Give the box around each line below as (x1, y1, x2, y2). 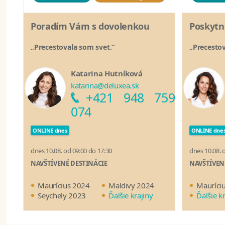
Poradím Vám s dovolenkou (31, 20, 150, 33)
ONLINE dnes (33, 127, 67, 135)
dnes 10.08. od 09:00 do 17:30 (31, 146, 112, 156)
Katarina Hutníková (71, 68, 143, 79)
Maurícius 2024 (38, 180, 90, 191)
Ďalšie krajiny (108, 190, 153, 201)
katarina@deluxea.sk (71, 80, 139, 91)
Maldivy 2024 (108, 180, 155, 191)
